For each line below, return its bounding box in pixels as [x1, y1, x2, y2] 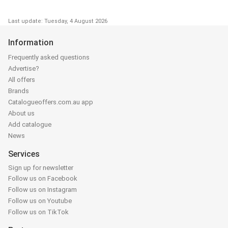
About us [8, 109, 35, 117]
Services [8, 149, 40, 159]
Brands [8, 87, 29, 95]
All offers [8, 75, 35, 83]
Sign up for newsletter [8, 163, 73, 172]
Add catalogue [8, 120, 51, 128]
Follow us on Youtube [8, 196, 72, 205]
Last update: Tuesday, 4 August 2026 [8, 17, 107, 24]
